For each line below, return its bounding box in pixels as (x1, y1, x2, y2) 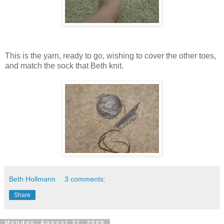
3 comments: (64, 175, 106, 183)
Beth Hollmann (9, 175, 55, 183)
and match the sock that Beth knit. (5, 61, 123, 70)
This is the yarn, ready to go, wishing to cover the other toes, (5, 51, 216, 60)
